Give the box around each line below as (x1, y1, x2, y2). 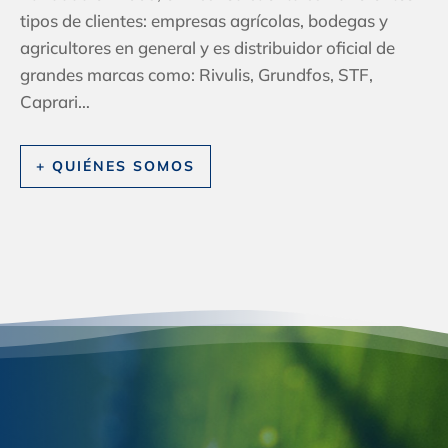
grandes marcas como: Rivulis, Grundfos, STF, (20, 64, 373, 86)
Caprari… (20, 91, 90, 113)
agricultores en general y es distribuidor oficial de (20, 37, 395, 59)
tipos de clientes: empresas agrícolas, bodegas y (20, 10, 388, 32)
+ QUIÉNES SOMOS (36, 157, 195, 176)
